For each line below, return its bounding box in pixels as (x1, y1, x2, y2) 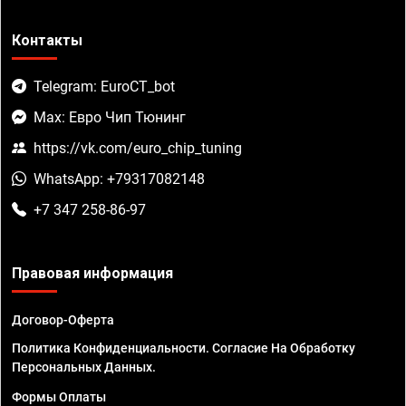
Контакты (12, 32, 82, 50)
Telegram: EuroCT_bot (34, 78, 175, 96)
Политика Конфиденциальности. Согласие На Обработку (12, 341, 355, 356)
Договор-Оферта (12, 313, 114, 328)
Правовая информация (12, 265, 173, 283)
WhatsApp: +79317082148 (34, 170, 205, 188)
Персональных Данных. (12, 360, 156, 375)
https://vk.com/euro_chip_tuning (34, 140, 242, 158)
